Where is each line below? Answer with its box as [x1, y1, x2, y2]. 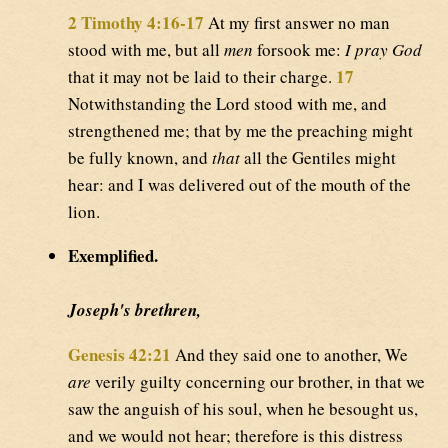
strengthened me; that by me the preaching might [68, 119, 413, 143]
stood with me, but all [68, 38, 224, 62]
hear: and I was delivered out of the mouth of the [68, 173, 411, 197]
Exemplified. [68, 243, 158, 269]
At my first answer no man [204, 11, 390, 35]
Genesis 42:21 [68, 342, 171, 368]
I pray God [345, 38, 422, 62]
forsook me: [253, 38, 345, 62]
